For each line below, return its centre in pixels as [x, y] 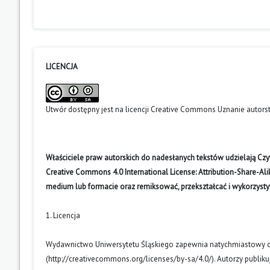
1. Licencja [63, 215]
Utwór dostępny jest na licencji [98, 109]
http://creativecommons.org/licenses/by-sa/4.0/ [130, 259]
